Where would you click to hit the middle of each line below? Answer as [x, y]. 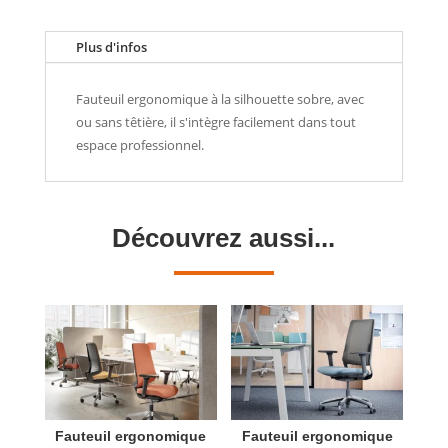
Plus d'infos [111, 47]
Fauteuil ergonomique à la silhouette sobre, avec [219, 99]
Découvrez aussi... [224, 238]
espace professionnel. [139, 145]
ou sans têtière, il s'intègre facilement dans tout [215, 122]
